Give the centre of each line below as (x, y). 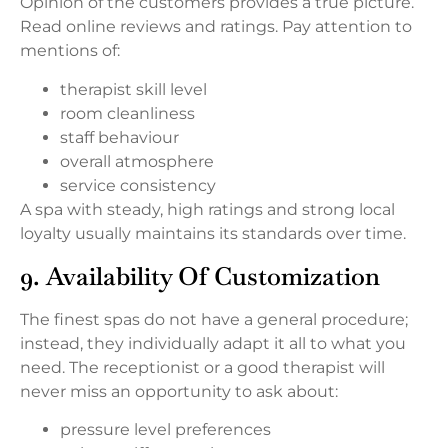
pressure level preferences (165, 430)
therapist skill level (133, 89)
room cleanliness (127, 113)
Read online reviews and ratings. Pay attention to (216, 27)
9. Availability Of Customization (200, 276)
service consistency (138, 185)
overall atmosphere (137, 161)
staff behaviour (119, 137)
